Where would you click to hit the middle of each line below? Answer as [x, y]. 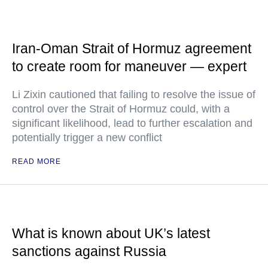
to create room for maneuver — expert [129, 66]
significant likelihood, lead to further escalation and [132, 123]
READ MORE [36, 162]
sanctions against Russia [89, 251]
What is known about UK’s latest [111, 233]
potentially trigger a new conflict [87, 138]
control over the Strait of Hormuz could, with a [121, 109]
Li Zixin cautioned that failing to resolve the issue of [134, 95]
